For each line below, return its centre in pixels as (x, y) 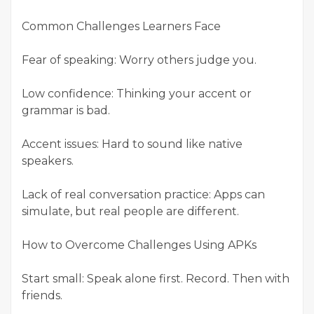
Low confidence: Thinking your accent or (137, 94)
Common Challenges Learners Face (121, 27)
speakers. (48, 161)
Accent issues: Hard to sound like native (132, 144)
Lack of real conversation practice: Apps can (143, 195)
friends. (42, 296)
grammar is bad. (66, 111)
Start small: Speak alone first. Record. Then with (156, 279)
